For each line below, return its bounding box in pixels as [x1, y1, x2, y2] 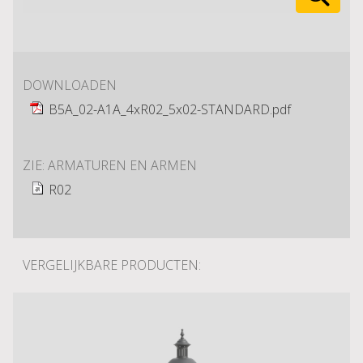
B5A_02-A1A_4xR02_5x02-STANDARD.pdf [49, 100, 291, 118]
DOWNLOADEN [23, 76, 117, 94]
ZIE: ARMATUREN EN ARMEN [23, 156, 197, 174]
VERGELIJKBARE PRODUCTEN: [23, 256, 201, 274]
